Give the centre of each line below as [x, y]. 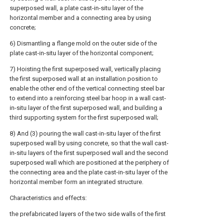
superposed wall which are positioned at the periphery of [89, 163]
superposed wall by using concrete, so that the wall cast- [89, 143]
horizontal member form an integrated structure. [77, 182]
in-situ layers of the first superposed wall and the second [89, 153]
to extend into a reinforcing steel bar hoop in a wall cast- [88, 98]
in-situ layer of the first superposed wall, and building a [86, 108]
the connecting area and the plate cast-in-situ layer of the [89, 172]
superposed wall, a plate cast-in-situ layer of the [77, 8]
